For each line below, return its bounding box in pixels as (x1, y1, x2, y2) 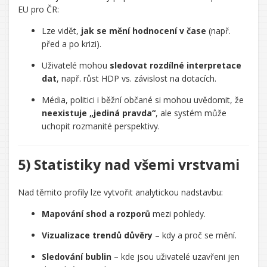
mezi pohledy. (150, 208, 206, 219)
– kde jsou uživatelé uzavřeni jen (111, 251, 240, 262)
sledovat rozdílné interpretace (110, 60, 241, 71)
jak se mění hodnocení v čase (81, 25, 206, 36)
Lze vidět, (42, 25, 81, 36)
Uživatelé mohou (42, 60, 110, 71)
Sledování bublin (42, 251, 111, 262)
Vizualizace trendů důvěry (42, 229, 153, 241)
